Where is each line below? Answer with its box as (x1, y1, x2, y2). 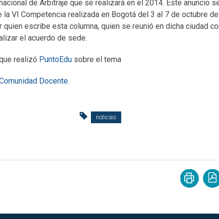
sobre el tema (72, 55, 121, 64)
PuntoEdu (39, 55, 72, 64)
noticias (96, 114, 116, 121)
